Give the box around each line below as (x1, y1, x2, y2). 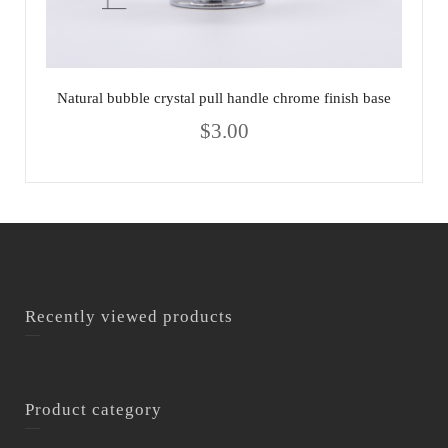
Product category (25, 399, 162, 419)
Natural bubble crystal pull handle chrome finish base (57, 89, 391, 106)
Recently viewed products (25, 306, 233, 326)
